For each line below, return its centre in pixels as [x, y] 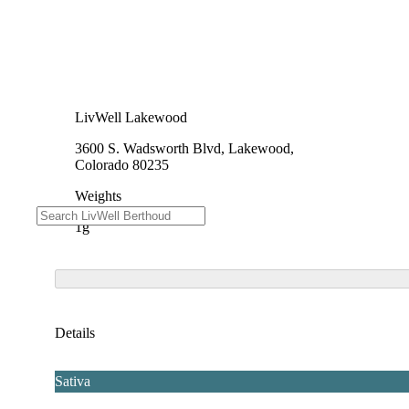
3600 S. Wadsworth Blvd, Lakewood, [184, 148]
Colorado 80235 [122, 164]
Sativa [73, 381]
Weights [98, 195]
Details [75, 332]
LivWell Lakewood [131, 117]
